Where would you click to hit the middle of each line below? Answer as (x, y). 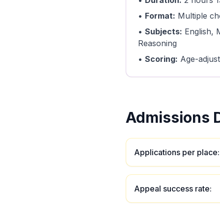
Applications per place (176, 152)
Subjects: (164, 31)
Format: (160, 16)
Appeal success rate (172, 189)
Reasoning (157, 43)
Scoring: (161, 59)
